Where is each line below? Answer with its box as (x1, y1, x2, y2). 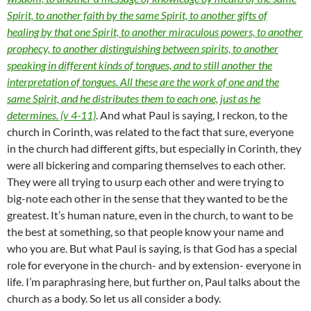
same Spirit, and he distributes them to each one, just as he (7, 92, 260, 106)
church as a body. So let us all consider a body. (7, 292, 221, 305)
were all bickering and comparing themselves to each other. (7, 158, 285, 172)
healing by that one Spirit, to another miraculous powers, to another (7, 25, 303, 39)
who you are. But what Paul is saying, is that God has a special (7, 242, 297, 255)
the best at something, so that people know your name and (7, 225, 284, 239)
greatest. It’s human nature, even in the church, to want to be (7, 208, 293, 222)
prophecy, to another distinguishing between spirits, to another (7, 42, 278, 56)
